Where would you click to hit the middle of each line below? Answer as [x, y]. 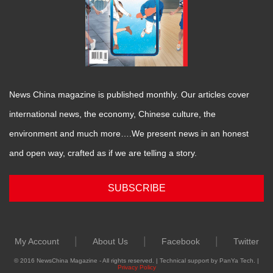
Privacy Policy [136, 268]
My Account [37, 242]
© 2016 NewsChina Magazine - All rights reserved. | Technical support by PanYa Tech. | [136, 261]
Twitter [246, 242]
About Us [110, 242]
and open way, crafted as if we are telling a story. [103, 153]
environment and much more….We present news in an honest [129, 134]
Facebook [180, 242]
